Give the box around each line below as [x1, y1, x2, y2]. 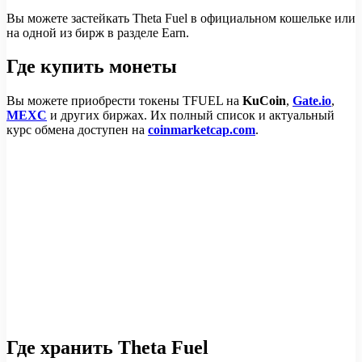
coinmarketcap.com [148, 123, 255, 137]
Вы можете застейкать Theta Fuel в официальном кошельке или [6, 11, 356, 25]
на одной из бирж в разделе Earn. [6, 25, 189, 40]
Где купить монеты [6, 56, 177, 78]
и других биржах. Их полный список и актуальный [47, 108, 335, 123]
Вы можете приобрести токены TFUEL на [6, 94, 242, 108]
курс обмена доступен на [6, 123, 148, 137]
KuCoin [242, 94, 286, 108]
